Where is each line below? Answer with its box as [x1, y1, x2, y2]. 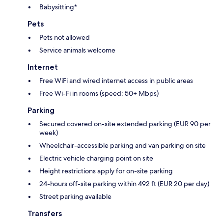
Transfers [27, 208, 62, 218]
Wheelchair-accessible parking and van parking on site [39, 140, 206, 150]
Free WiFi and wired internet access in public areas [39, 76, 193, 85]
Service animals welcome [39, 45, 115, 55]
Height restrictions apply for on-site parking [39, 166, 173, 175]
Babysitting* [39, 2, 77, 11]
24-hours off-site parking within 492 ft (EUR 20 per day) [39, 179, 209, 188]
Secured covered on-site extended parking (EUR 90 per [39, 119, 211, 128]
